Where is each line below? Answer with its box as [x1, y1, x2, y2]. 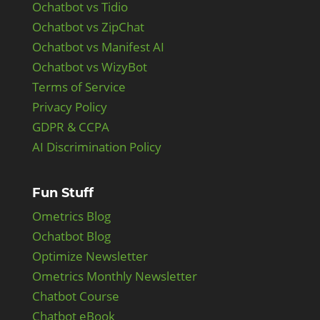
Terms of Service [31, 78, 126, 95]
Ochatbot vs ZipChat [31, 18, 144, 35]
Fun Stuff [31, 185, 94, 201]
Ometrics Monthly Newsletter [31, 268, 197, 285]
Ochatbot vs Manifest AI [31, 38, 164, 55]
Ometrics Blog [31, 208, 111, 225]
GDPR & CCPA [31, 118, 109, 135]
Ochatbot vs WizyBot [31, 58, 147, 75]
